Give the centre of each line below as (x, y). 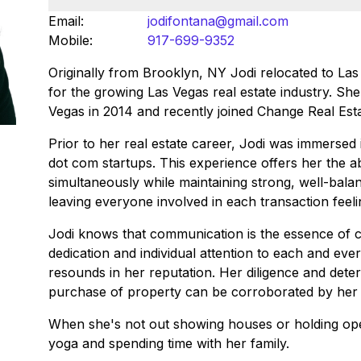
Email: (66, 21)
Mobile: (70, 40)
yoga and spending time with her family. (168, 343)
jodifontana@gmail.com (218, 21)
